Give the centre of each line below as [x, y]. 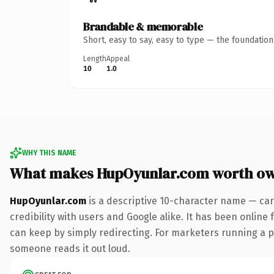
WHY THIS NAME [49, 153]
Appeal [118, 58]
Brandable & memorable [143, 26]
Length [95, 58]
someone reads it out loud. [70, 248]
